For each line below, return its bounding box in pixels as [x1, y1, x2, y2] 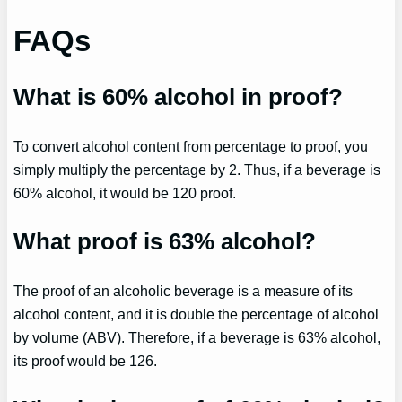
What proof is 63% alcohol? [13, 227, 317, 255]
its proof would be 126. [13, 352, 158, 369]
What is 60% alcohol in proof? [13, 83, 344, 110]
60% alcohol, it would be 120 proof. [13, 184, 237, 201]
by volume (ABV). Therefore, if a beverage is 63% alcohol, [13, 328, 381, 345]
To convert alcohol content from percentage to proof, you [13, 137, 369, 154]
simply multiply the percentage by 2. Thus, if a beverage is [13, 161, 381, 178]
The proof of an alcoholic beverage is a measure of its [13, 282, 354, 299]
